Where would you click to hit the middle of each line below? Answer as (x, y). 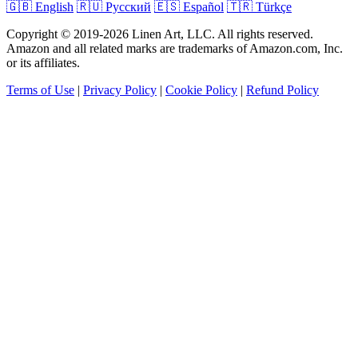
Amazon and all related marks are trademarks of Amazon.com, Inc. (175, 48)
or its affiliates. (43, 62)
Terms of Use (40, 89)
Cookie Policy (201, 89)
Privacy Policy (120, 89)
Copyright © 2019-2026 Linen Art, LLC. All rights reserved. (160, 34)
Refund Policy (282, 89)
